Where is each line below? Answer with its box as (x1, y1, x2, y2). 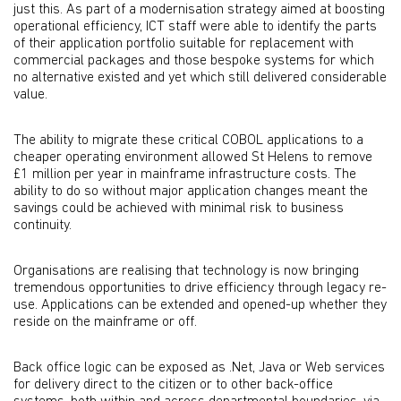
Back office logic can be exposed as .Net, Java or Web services (13, 361, 385, 375)
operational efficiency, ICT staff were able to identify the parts (13, 20, 377, 34)
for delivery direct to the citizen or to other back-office (13, 378, 333, 392)
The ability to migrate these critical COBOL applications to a (13, 133, 363, 148)
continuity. (13, 218, 72, 233)
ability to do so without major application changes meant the (13, 184, 368, 199)
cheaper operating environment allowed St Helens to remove (13, 150, 372, 165)
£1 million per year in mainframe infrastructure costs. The (13, 167, 356, 182)
